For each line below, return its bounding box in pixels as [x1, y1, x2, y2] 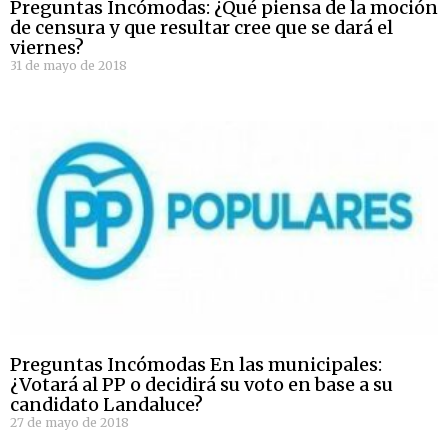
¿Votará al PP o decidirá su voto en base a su [10, 373, 393, 397]
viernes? [10, 36, 84, 60]
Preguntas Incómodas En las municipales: [10, 353, 382, 377]
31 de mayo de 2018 [10, 58, 127, 74]
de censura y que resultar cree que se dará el [10, 16, 393, 40]
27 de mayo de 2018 [10, 415, 129, 431]
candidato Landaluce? [10, 393, 203, 417]
